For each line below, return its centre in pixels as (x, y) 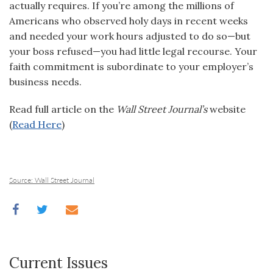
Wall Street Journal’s (163, 109)
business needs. (45, 82)
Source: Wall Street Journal (52, 180)
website (228, 109)
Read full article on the (63, 109)
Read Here (37, 124)
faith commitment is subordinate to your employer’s (131, 66)
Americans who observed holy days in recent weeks (129, 21)
